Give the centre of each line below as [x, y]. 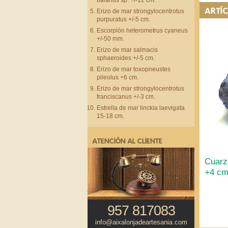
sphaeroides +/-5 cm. [126, 58]
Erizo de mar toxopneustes [134, 69]
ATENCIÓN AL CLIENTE [127, 141]
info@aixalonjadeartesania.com [141, 222]
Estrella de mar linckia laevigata [141, 108]
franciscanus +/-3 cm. [126, 97]
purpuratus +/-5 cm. [123, 19]
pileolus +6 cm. [118, 77]
